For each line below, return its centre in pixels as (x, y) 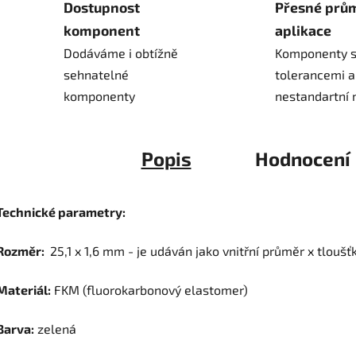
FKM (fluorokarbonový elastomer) (149, 290)
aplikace (303, 31)
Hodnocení (302, 159)
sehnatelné (96, 75)
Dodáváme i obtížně (121, 53)
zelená (55, 329)
